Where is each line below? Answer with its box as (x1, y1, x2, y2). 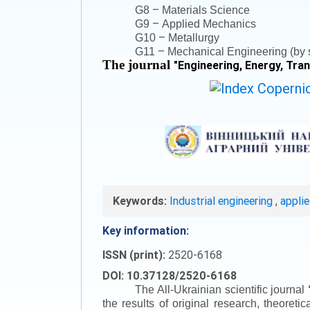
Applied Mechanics (159, 18, 257, 30)
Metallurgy (165, 32, 220, 44)
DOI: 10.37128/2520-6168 (102, 268, 237, 282)
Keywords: (113, 193, 167, 208)
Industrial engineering (170, 193, 275, 208)
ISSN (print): (102, 247, 168, 262)
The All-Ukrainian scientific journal (135, 283, 308, 295)
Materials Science (159, 4, 250, 16)
